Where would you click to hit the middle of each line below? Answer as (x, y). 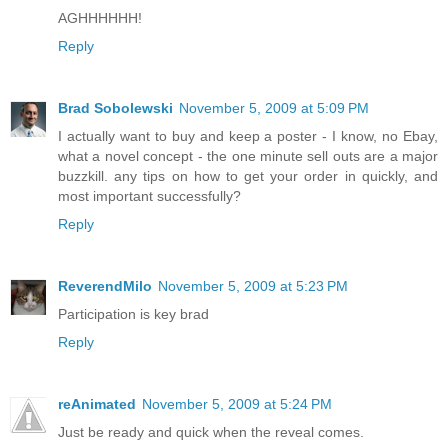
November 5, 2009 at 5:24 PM (237, 404)
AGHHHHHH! (100, 18)
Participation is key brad (133, 314)
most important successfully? (149, 196)
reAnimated (97, 404)
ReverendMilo (105, 286)
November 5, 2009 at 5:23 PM (253, 286)
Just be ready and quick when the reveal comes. (211, 432)
